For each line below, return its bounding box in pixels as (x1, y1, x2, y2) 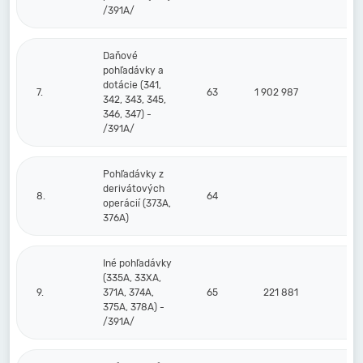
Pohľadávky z (103, 169, 164, 180)
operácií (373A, (103, 198, 171, 209)
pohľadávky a (103, 65, 164, 76)
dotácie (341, (103, 79, 161, 91)
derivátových (103, 183, 164, 194)
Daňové (103, 50, 138, 62)
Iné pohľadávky (103, 258, 172, 269)
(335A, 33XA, (103, 272, 161, 284)
